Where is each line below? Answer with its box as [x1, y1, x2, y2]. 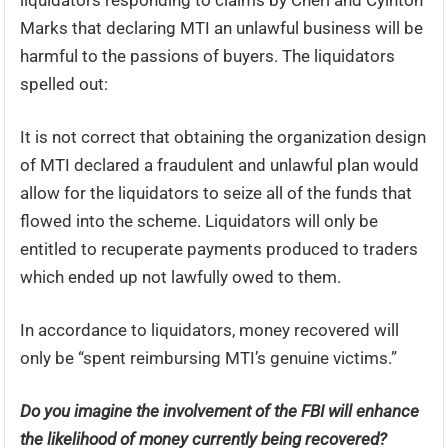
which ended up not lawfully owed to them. [20, 267, 342, 287]
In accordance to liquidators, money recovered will [20, 320, 400, 340]
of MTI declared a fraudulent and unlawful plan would [20, 155, 420, 175]
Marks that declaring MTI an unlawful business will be [20, 18, 424, 38]
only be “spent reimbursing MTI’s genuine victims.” [20, 348, 398, 368]
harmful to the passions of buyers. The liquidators [20, 46, 396, 66]
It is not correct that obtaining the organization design [20, 127, 427, 147]
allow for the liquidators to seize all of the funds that [20, 183, 413, 203]
